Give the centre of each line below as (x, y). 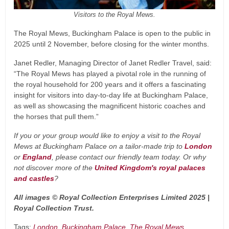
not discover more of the (54, 168)
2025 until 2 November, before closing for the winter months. (111, 44)
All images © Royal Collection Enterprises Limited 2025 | (112, 198)
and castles (34, 179)
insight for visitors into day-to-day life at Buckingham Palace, (111, 95)
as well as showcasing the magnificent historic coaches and (110, 106)
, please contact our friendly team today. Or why (129, 157)
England (37, 157)
